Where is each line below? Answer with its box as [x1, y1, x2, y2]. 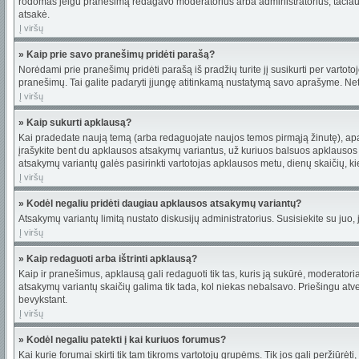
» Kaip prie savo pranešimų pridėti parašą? [18, 49, 215, 60]
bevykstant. [18, 294, 67, 305]
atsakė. [18, 9, 50, 20]
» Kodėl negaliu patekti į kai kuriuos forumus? [18, 334, 226, 345]
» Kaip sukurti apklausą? [18, 117, 131, 128]
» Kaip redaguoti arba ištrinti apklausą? [18, 253, 197, 264]
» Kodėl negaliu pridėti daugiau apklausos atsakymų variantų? [18, 198, 301, 209]
